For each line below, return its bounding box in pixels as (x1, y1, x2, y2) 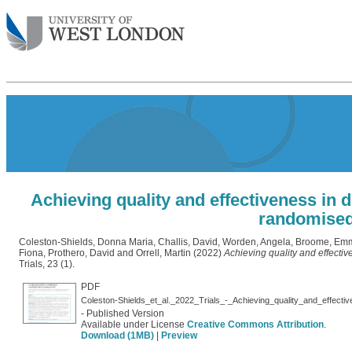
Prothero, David (48, 247, 115, 258)
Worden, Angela (222, 236, 291, 247)
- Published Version (81, 308, 164, 319)
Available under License (81, 319, 187, 330)
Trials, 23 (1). (19, 258, 75, 269)
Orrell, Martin (136, 247, 191, 258)
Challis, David (158, 236, 218, 247)
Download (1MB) (81, 330, 154, 341)
